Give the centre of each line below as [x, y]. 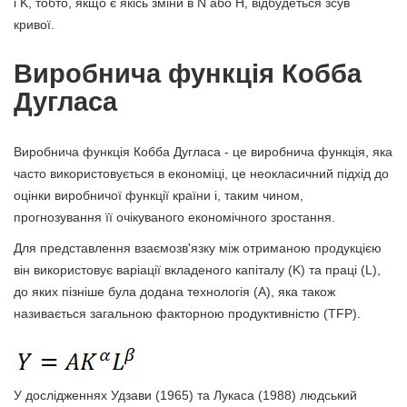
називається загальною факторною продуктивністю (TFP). [187, 313]
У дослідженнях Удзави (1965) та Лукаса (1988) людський [185, 395]
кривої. [34, 25]
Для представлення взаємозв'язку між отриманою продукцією [198, 248]
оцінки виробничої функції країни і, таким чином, [159, 195]
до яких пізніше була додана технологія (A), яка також [174, 292]
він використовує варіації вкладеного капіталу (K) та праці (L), [197, 270]
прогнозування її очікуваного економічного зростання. [174, 217]
